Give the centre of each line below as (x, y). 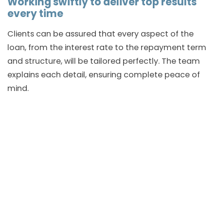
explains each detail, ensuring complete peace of (104, 74)
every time (35, 13)
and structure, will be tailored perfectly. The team (104, 61)
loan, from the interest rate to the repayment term (107, 47)
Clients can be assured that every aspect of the (100, 34)
